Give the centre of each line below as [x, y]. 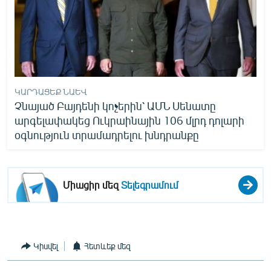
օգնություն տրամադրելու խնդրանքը [107, 135]
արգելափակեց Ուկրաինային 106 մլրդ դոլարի [129, 120]
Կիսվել [46, 246]
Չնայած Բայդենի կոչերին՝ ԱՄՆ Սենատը [115, 106]
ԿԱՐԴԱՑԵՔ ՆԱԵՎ [51, 91]
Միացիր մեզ [92, 185]
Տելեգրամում [150, 185]
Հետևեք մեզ [107, 246]
